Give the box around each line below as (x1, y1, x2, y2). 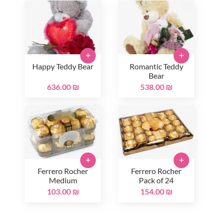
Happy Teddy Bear (32, 62, 93, 71)
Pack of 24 (139, 175, 174, 185)
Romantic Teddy (129, 62, 183, 71)
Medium (48, 175, 77, 185)
